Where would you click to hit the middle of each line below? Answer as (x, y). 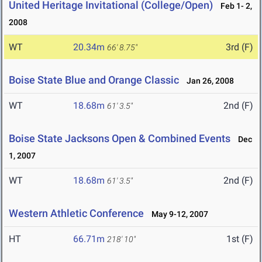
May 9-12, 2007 (177, 214)
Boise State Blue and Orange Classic (94, 80)
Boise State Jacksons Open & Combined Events (120, 139)
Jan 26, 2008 (208, 81)
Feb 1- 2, (234, 6)
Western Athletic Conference (76, 213)
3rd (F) (239, 47)
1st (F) (240, 239)
